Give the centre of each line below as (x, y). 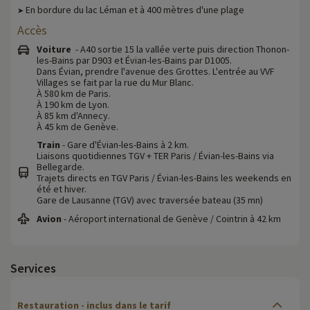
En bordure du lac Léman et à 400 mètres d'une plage (134, 9)
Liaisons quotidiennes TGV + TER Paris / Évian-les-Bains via (155, 155)
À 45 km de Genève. (77, 126)
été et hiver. (62, 189)
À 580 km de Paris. (74, 93)
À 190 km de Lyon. (73, 104)
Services (33, 268)
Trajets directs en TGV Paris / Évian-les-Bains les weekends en (164, 177)
